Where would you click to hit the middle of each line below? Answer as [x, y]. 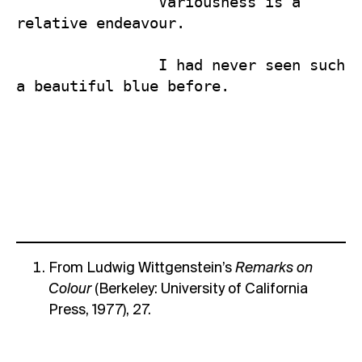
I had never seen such [87, 65]
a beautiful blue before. [123, 86]
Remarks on [274, 269]
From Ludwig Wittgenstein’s [142, 269]
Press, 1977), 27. [100, 311]
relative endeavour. [101, 23]
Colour [72, 290]
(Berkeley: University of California [201, 290]
